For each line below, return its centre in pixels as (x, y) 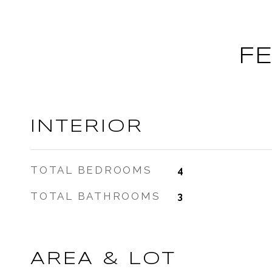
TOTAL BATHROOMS (96, 196)
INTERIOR (87, 127)
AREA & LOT (103, 259)
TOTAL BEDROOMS (91, 170)
